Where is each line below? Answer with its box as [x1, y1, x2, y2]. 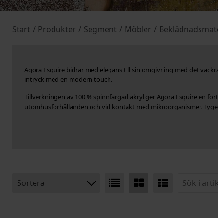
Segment [84, 24, 117, 35]
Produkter [38, 24, 76, 35]
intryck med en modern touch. [24, 75, 112, 84]
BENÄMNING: [17, 197, 61, 207]
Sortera [17, 178, 45, 189]
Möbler [125, 24, 151, 35]
